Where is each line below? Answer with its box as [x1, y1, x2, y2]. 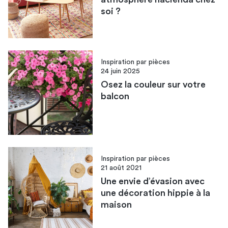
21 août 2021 [101, 164, 142, 172]
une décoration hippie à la [101, 188, 211, 198]
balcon [101, 91, 130, 101]
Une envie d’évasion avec [101, 177, 205, 186]
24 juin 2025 [101, 67, 140, 75]
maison [101, 200, 132, 210]
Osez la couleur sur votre [101, 79, 206, 89]
